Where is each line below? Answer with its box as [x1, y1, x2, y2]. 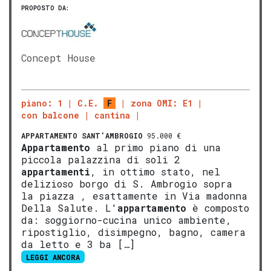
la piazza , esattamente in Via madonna [21, 189, 247, 202]
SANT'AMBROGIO [82, 130, 143, 140]
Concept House [21, 51, 96, 64]
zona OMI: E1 [131, 97, 192, 109]
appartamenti [21, 165, 90, 178]
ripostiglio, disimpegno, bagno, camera [21, 225, 246, 238]
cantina [94, 109, 130, 121]
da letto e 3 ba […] [21, 237, 135, 250]
